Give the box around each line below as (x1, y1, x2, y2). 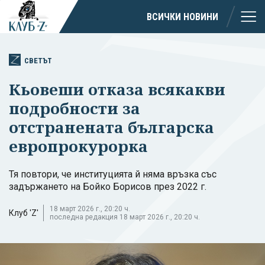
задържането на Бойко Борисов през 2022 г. (9, 180, 206, 192)
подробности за (9, 97, 140, 119)
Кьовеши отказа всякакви (9, 78, 225, 100)
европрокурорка (9, 135, 148, 157)
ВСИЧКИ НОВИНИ (147, 11, 218, 22)
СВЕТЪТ (24, 56, 52, 65)
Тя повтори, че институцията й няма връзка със (9, 168, 216, 180)
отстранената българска (9, 116, 214, 138)
